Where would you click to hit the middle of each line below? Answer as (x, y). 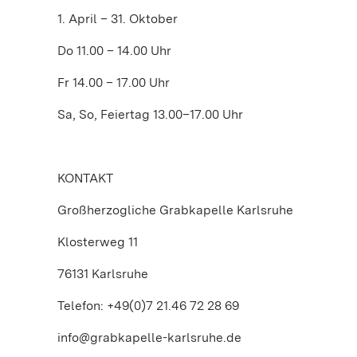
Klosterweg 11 (98, 242)
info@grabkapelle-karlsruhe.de (149, 337)
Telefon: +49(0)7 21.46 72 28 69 (148, 306)
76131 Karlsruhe (103, 274)
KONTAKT (85, 178)
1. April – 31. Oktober (118, 19)
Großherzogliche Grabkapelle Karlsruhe (175, 210)
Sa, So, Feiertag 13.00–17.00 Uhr (150, 114)
